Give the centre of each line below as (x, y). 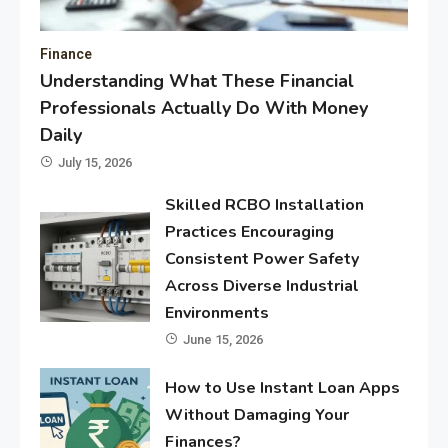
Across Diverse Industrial (262, 285)
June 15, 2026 (223, 339)
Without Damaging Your (257, 415)
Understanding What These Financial (197, 80)
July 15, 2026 (95, 162)
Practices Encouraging (250, 231)
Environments (217, 312)
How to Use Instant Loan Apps (283, 388)
